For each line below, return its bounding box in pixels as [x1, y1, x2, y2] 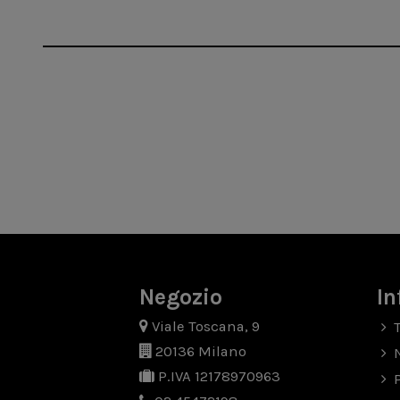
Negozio [139, 284, 223, 311]
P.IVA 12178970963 [154, 368, 281, 386]
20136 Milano [152, 343, 247, 361]
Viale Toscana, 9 [152, 318, 261, 336]
